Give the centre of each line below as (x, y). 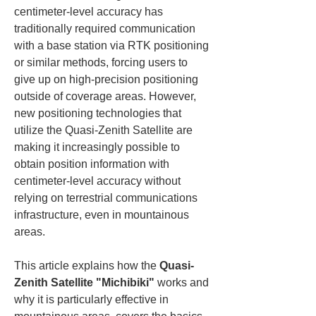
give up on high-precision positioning (108, 79)
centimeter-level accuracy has (90, 12)
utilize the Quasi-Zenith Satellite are (105, 130)
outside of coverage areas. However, (107, 96)
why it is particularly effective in (93, 299)
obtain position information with (93, 164)
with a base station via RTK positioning (113, 45)
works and (183, 282)
